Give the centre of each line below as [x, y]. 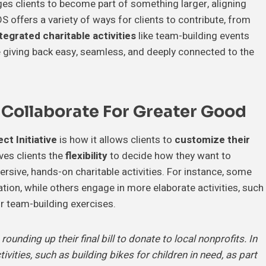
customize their [212, 140]
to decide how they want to [169, 156]
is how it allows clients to [116, 140]
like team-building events [193, 36]
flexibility [86, 156]
